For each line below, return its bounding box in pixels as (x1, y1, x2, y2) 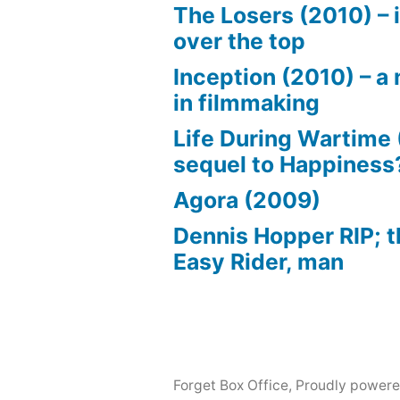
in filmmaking (173, 88, 321, 116)
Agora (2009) (173, 186, 321, 213)
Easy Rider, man (173, 247, 345, 275)
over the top (173, 27, 306, 54)
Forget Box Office (173, 376, 289, 394)
